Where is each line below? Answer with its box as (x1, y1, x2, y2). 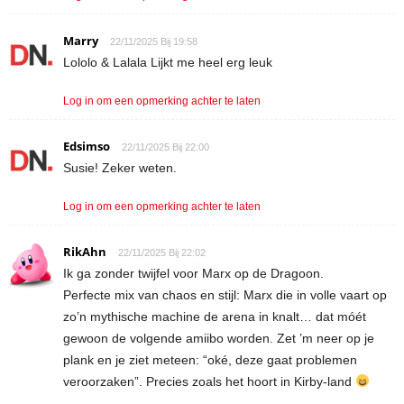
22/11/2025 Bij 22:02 (118, 246, 206, 258)
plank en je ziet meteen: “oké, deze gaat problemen (63, 352, 357, 367)
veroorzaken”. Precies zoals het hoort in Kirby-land (63, 373, 355, 389)
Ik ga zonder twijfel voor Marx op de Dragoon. (63, 265, 324, 280)
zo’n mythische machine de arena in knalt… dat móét (63, 308, 366, 324)
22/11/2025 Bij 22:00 (122, 141, 209, 152)
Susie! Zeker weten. (63, 160, 177, 175)
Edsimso (63, 137, 110, 154)
